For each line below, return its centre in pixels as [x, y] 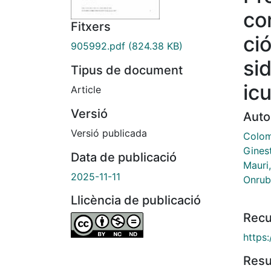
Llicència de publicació [136, 201]
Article [86, 90]
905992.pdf [98, 46]
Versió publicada [109, 133]
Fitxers [91, 27]
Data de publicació [124, 158]
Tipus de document [127, 70]
